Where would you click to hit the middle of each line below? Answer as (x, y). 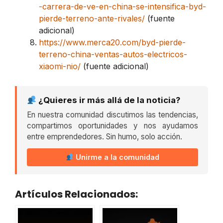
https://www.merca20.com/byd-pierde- (112, 43)
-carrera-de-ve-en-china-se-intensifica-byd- (122, 7)
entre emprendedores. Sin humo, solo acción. (105, 137)
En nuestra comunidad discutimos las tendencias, (112, 115)
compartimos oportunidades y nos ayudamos (112, 126)
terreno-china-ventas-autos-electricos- (113, 55)
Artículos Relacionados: (76, 194)
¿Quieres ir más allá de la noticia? (109, 100)
